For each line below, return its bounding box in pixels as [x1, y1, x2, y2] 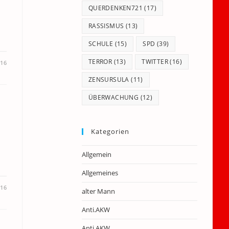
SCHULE [88, 39, 113, 48]
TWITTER [142, 57, 169, 66]
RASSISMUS [88, 21, 124, 30]
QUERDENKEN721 [88, 4, 143, 12]
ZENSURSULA [88, 75, 129, 84]
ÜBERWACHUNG [88, 93, 139, 102]
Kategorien [90, 127, 129, 136]
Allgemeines [81, 168, 118, 177]
